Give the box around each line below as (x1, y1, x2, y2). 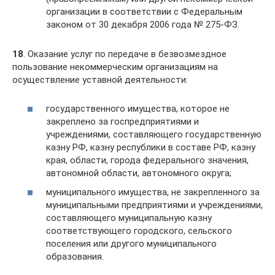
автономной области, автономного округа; (46, 167, 231, 179)
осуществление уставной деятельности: (12, 74, 188, 85)
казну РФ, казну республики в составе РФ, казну (46, 141, 255, 153)
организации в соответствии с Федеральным (46, 6, 242, 17)
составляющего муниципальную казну (46, 212, 212, 223)
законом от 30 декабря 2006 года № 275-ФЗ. (46, 19, 239, 30)
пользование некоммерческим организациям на (12, 61, 218, 72)
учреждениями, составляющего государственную (46, 128, 261, 140)
